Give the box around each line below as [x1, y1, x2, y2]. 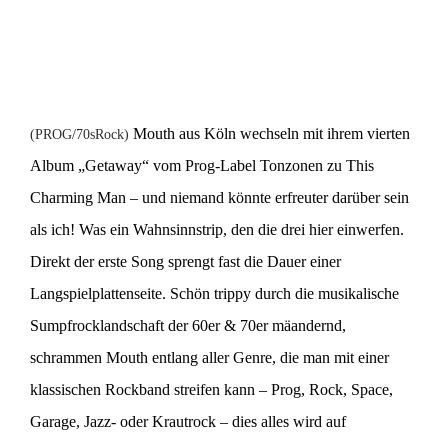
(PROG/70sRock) [30, 127, 133, 143]
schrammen [30, 349, 106, 367]
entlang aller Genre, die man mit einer [148, 349, 389, 367]
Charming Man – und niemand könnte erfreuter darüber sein [30, 189, 409, 207]
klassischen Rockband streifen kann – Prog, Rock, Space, [30, 381, 393, 399]
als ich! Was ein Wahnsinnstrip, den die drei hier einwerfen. [30, 221, 404, 239]
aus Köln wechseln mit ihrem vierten [175, 125, 410, 143]
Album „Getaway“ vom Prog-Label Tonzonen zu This [30, 157, 374, 175]
